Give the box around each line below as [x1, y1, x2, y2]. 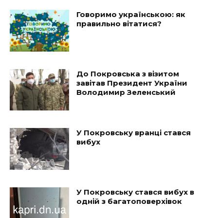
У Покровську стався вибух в [76, 187, 195, 197]
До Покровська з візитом [76, 69, 180, 78]
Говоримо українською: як [76, 10, 186, 19]
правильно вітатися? [76, 19, 162, 28]
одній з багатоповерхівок [76, 197, 182, 206]
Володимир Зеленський [76, 87, 176, 97]
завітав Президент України [76, 78, 188, 88]
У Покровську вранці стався [76, 128, 191, 138]
